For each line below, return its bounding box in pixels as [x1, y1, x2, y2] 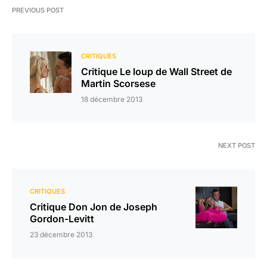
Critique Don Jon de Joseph [30, 201, 157, 213]
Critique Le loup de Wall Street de [81, 66, 232, 78]
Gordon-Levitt [30, 213, 94, 225]
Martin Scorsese [81, 77, 156, 90]
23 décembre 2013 [30, 230, 92, 240]
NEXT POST [218, 141, 255, 150]
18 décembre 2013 [81, 95, 142, 104]
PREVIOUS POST [12, 6, 64, 15]
